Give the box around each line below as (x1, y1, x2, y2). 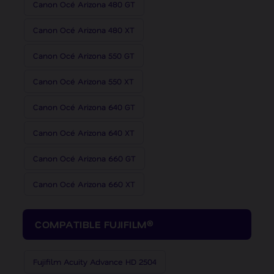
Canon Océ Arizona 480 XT (33, 24, 135, 35)
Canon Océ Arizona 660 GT (33, 153, 136, 164)
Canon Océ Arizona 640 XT (33, 127, 135, 138)
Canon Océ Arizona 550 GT (33, 50, 135, 61)
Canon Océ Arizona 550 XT (33, 76, 134, 87)
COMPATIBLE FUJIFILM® (35, 218, 154, 231)
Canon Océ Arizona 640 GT (33, 102, 135, 113)
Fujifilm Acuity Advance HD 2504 (33, 256, 157, 267)
